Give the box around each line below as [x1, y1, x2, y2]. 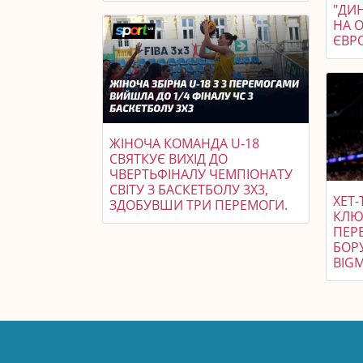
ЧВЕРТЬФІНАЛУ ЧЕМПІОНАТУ [109, 164, 293, 183]
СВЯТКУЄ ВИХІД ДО [109, 149, 228, 168]
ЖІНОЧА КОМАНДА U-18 [109, 134, 259, 152]
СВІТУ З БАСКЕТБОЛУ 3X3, [109, 180, 268, 199]
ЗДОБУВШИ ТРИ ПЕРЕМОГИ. [109, 195, 288, 214]
